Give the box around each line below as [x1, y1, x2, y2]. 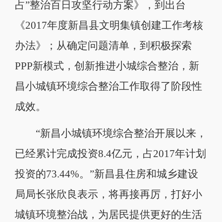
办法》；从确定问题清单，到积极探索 [14, 40, 192, 51]
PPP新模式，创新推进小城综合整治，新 [14, 60, 199, 71]
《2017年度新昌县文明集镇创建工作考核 [14, 19, 203, 31]
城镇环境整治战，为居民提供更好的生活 [14, 209, 202, 220]
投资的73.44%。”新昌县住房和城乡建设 [14, 168, 198, 179]
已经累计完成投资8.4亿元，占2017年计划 [14, 148, 206, 159]
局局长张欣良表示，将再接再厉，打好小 [14, 188, 202, 200]
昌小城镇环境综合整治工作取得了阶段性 [14, 80, 202, 92]
